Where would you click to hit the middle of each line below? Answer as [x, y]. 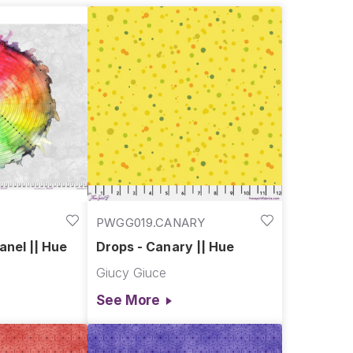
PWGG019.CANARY [150, 222]
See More [128, 300]
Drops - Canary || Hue [165, 247]
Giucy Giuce [131, 273]
